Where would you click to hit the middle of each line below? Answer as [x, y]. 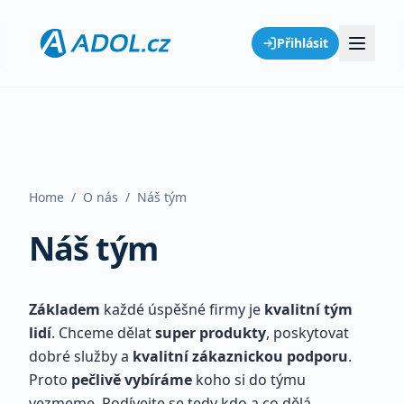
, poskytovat [308, 333]
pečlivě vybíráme [132, 380]
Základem [64, 309]
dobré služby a [81, 356]
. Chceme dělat [101, 333]
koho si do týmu [249, 380]
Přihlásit [303, 43]
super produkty [209, 333]
